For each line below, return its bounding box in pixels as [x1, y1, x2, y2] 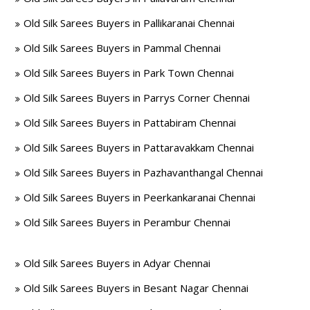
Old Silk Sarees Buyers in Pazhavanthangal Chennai [24, 165, 264, 179]
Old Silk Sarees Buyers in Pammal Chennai [24, 41, 221, 55]
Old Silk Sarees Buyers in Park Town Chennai [24, 66, 235, 80]
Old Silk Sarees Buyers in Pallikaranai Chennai [24, 16, 235, 30]
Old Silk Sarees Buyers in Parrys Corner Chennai [24, 91, 250, 104]
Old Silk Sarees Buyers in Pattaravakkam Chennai [24, 140, 255, 154]
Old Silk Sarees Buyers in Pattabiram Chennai [24, 116, 237, 129]
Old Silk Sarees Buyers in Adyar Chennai [24, 256, 211, 270]
